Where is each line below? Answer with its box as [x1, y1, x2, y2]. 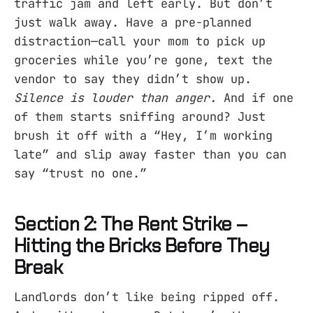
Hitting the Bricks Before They [14, 233, 270, 259]
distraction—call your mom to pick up [14, 33, 265, 49]
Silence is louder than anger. [14, 89, 217, 105]
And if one [217, 89, 293, 105]
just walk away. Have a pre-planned [14, 14, 252, 30]
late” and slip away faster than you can [14, 146, 286, 162]
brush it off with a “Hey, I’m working [14, 127, 272, 143]
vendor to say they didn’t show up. [14, 71, 252, 87]
